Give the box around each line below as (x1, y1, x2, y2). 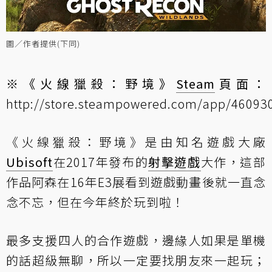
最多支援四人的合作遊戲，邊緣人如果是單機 (6, 231, 266, 249)
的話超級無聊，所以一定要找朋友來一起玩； (6, 251, 266, 269)
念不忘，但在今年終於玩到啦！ (6, 192, 185, 211)
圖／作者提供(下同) (6, 37, 80, 49)
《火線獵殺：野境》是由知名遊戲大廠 (6, 132, 266, 151)
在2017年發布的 (53, 152, 149, 171)
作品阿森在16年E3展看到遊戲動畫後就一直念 (6, 172, 266, 191)
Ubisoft (6, 152, 53, 171)
